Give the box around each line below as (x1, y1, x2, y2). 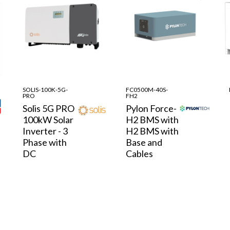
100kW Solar (23, 113, 74, 125)
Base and (125, 136, 162, 148)
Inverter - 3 (23, 125, 68, 137)
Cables (125, 147, 153, 159)
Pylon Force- (125, 102, 177, 114)
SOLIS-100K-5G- (23, 85, 68, 93)
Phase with (23, 136, 67, 148)
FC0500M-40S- (125, 85, 168, 93)
